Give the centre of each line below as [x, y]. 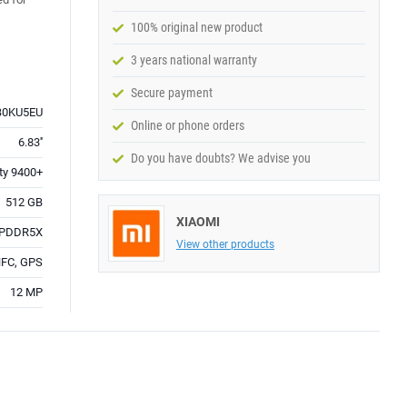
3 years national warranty [194, 60]
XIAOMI [198, 222]
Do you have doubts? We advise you [221, 158]
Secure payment [172, 93]
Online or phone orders [188, 125]
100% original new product [197, 27]
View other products [225, 244]
